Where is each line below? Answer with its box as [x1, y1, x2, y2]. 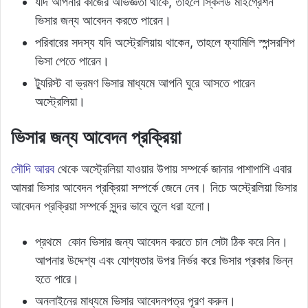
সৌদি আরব [11, 161, 54, 176]
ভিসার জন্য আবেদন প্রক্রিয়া [11, 126, 181, 149]
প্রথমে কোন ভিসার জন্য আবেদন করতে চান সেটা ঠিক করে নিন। [35, 234, 288, 249]
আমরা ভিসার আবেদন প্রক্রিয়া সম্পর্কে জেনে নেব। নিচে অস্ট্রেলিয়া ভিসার [11, 179, 297, 195]
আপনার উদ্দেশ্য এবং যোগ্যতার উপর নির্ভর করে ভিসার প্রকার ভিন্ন [35, 252, 293, 267]
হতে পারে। [35, 271, 79, 286]
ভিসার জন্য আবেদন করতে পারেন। [35, 13, 171, 28]
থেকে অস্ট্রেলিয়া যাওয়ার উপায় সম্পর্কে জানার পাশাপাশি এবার [54, 161, 291, 176]
